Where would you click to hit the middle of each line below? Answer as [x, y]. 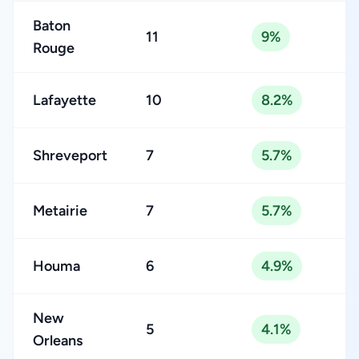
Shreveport [70, 155]
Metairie [60, 211]
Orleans [58, 341]
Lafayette [65, 100]
